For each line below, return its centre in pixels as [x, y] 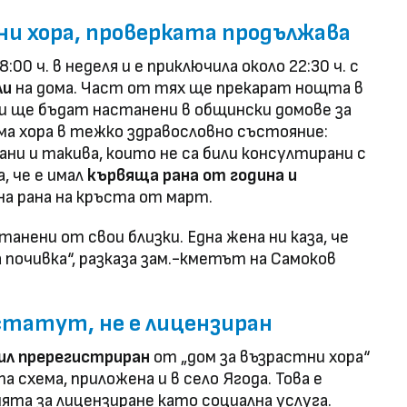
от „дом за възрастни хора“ [260, 358]
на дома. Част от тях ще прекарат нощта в [188, 89]
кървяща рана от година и [192, 176]
